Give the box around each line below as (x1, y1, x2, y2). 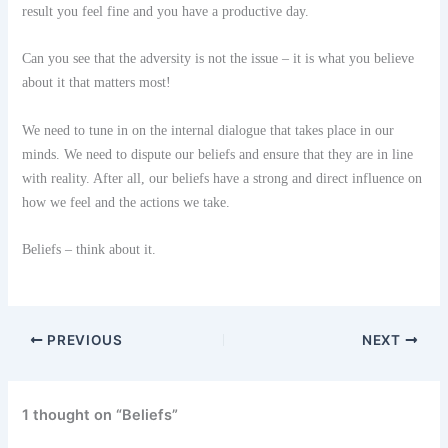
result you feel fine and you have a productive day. (22, 3, 310, 19)
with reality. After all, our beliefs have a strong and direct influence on (22, 170, 423, 186)
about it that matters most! (22, 75, 172, 91)
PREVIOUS (43, 332, 123, 349)
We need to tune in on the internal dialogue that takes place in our (22, 122, 395, 138)
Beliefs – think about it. (22, 241, 157, 257)
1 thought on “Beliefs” (22, 406, 179, 425)
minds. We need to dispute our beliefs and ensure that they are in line (22, 146, 414, 162)
